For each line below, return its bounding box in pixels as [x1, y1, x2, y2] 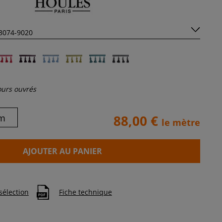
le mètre [162, 116, 200, 129]
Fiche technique [58, 187, 112, 197]
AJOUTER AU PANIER [22, 146, 102, 157]
